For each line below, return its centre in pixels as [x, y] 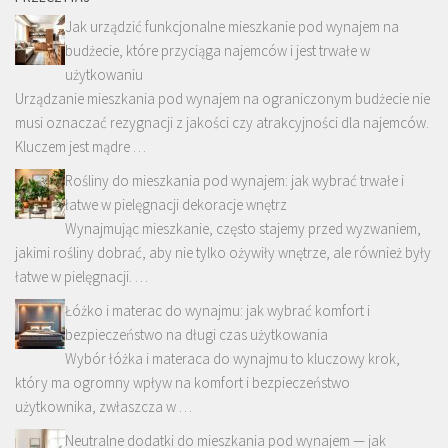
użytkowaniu [104, 74]
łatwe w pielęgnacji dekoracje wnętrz [176, 204]
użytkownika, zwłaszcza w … [103, 406]
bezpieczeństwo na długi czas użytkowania [196, 334]
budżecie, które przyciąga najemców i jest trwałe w [217, 50]
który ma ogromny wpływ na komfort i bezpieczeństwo [182, 382]
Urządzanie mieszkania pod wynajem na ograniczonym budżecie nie [222, 98]
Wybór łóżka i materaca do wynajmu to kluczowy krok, [232, 358]
